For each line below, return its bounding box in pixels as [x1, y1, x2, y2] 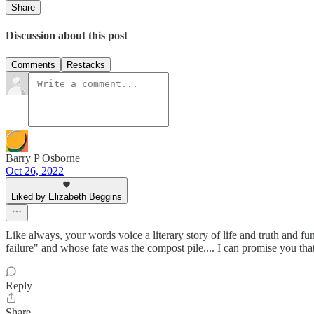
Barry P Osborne [6, 151, 80, 164]
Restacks [67, 59, 105, 70]
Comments [11, 59, 55, 70]
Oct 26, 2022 [6, 164, 64, 177]
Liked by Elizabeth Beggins [11, 191, 122, 202]
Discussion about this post [6, 29, 128, 42]
